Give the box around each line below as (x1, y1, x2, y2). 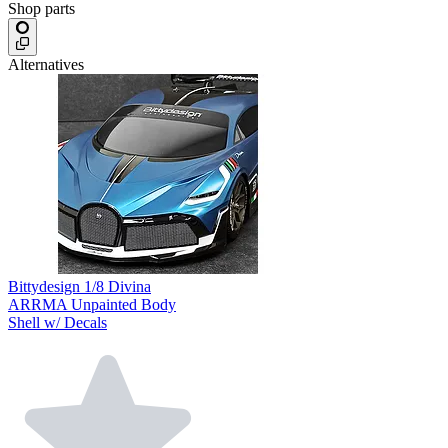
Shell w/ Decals (8, 314, 107, 332)
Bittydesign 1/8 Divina (8, 278, 151, 296)
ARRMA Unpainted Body (8, 296, 176, 314)
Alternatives (8, 56, 84, 74)
